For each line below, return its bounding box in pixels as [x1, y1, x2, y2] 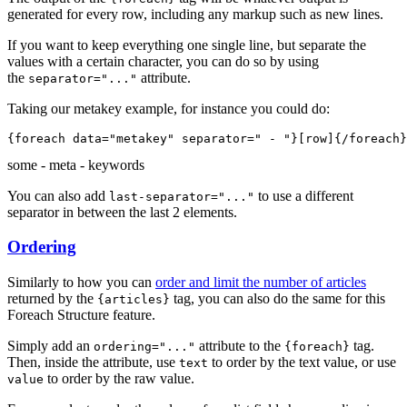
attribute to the [195, 338, 284, 354]
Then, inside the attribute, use [7, 354, 179, 371]
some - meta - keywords [7, 156, 144, 173]
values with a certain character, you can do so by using [7, 53, 319, 69]
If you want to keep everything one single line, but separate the [7, 36, 366, 53]
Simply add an [7, 338, 94, 354]
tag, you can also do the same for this [170, 291, 385, 307]
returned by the [7, 291, 97, 307]
